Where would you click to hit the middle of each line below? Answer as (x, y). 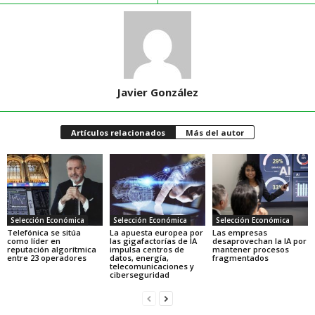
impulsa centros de (147, 249)
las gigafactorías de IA (153, 241)
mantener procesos (250, 249)
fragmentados (240, 258)
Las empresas (239, 232)
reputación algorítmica (52, 249)
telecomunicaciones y (152, 266)
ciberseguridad (139, 275)
